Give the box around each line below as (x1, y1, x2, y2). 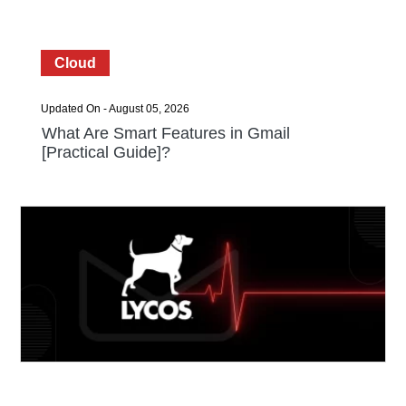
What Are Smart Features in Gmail (41, 124, 290, 142)
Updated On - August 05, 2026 (40, 102, 189, 115)
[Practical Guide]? (41, 143, 170, 161)
